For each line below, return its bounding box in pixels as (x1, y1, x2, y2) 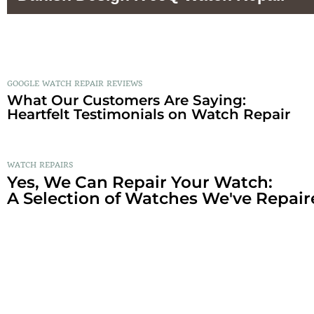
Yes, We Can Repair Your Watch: (7, 172, 273, 192)
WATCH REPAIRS (7, 160, 73, 170)
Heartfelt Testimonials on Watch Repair (7, 105, 290, 123)
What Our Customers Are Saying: (7, 91, 246, 109)
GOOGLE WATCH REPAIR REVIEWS (7, 78, 144, 88)
